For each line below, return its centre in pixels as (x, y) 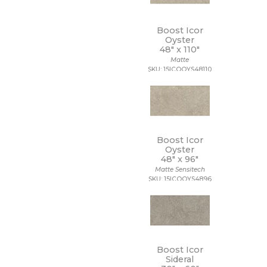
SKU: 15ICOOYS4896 (180, 179)
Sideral (180, 259)
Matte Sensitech (180, 170)
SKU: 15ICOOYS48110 (180, 69)
